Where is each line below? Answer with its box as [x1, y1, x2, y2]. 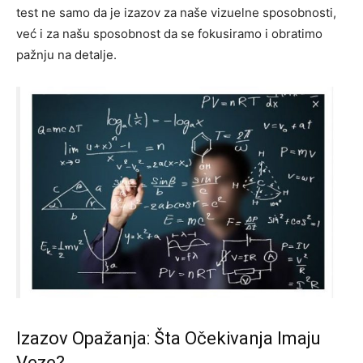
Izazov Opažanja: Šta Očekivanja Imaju [16, 328, 321, 349]
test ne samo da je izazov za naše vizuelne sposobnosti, [16, 5, 336, 21]
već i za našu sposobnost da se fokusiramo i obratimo [16, 26, 322, 42]
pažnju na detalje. [16, 47, 117, 63]
